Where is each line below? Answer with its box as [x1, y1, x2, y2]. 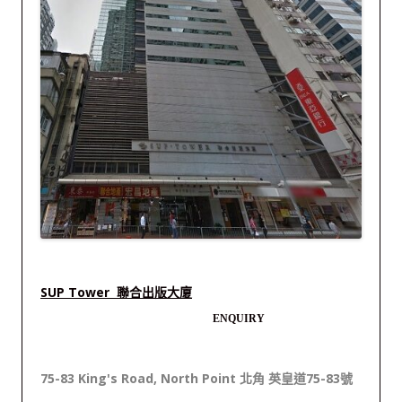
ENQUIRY [213, 312, 265, 325]
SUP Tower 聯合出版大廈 [40, 284, 192, 301]
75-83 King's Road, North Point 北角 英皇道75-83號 [40, 370, 353, 387]
